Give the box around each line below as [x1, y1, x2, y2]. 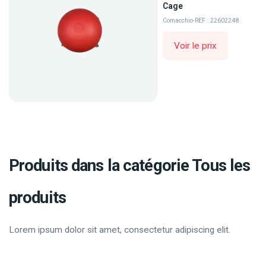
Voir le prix [174, 40, 217, 51]
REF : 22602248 [195, 16, 239, 24]
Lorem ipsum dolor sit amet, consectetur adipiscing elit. [9, 224, 230, 235]
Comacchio [163, 16, 194, 24]
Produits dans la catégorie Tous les [9, 156, 251, 175]
